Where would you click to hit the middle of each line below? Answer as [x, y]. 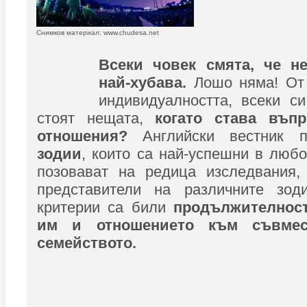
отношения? [82, 136]
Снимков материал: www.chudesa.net [98, 33]
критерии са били [106, 207]
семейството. [87, 243]
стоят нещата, [96, 118]
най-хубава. [143, 83]
